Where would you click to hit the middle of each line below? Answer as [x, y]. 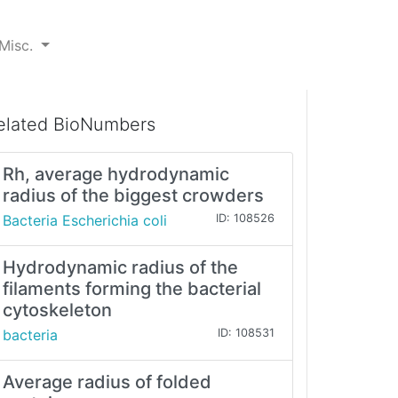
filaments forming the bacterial [132, 289]
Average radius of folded [107, 382]
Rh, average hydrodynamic [116, 175]
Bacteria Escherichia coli [85, 221]
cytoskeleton [57, 310]
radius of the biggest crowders [133, 196]
